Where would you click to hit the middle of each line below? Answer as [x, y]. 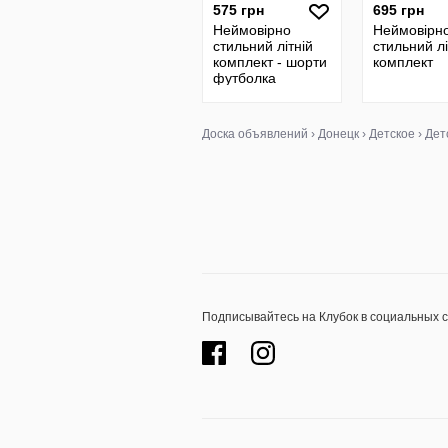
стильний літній [263, 46]
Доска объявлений [255, 134]
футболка [244, 78]
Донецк [338, 134]
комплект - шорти [270, 62]
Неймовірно [252, 30]
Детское [392, 134]
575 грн [238, 10]
